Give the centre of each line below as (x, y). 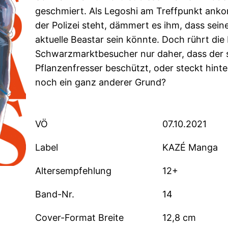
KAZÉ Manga (190, 148)
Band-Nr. (55, 194)
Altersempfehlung (74, 171)
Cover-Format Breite (80, 218)
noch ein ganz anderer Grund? (101, 82)
